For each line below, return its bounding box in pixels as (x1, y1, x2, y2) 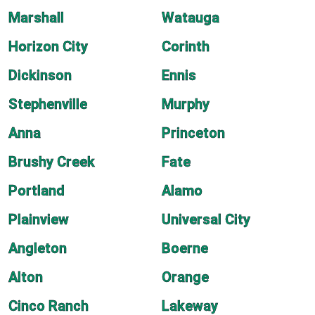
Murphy (162, 96, 210, 112)
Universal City (162, 211, 250, 228)
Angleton (8, 240, 67, 257)
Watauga (162, 9, 219, 26)
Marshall (8, 9, 64, 26)
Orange (162, 269, 209, 285)
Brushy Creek (8, 153, 95, 170)
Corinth (162, 38, 210, 55)
